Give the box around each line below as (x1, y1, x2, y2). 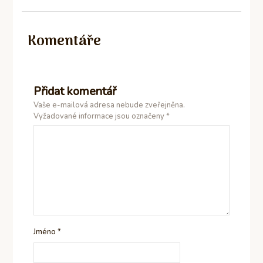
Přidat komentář (33, 83, 117, 99)
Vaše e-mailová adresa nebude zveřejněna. (33, 99, 186, 110)
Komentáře (28, 29, 102, 53)
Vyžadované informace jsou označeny (33, 110, 167, 122)
